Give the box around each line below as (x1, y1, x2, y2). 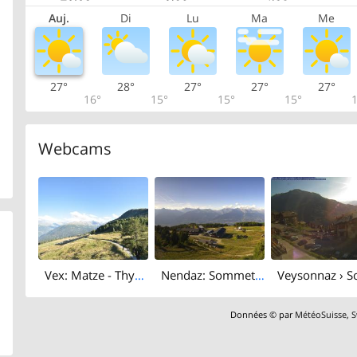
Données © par (230, 308, 296, 320)
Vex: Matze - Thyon (134, 267, 144, 284)
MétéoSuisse (295, 308, 347, 320)
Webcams (37, 138, 112, 160)
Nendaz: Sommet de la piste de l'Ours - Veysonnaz (254, 267, 265, 284)
